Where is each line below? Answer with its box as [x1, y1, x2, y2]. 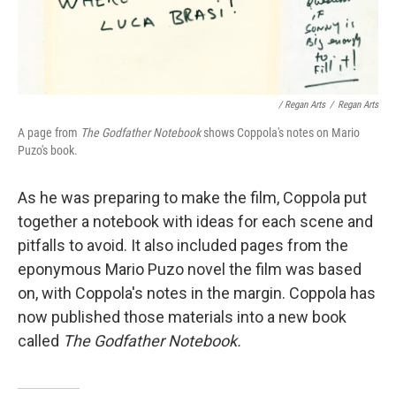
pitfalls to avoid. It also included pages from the [18, 235, 348, 255]
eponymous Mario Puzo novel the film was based [18, 259, 362, 278]
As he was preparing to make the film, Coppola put [18, 187, 367, 207]
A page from [18, 125, 80, 140]
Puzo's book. [18, 142, 78, 157]
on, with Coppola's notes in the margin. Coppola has [18, 283, 376, 302]
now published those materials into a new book [18, 307, 346, 326]
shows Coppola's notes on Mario [201, 125, 360, 140]
